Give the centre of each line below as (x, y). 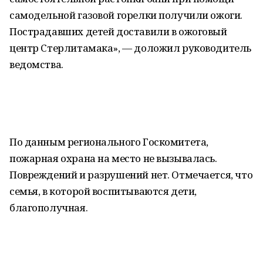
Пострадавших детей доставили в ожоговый (118, 31)
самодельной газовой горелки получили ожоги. (126, 15)
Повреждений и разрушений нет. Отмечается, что (131, 175)
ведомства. (36, 64)
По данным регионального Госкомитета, (109, 142)
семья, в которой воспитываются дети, (103, 191)
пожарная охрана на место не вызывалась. (113, 158)
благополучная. (49, 208)
